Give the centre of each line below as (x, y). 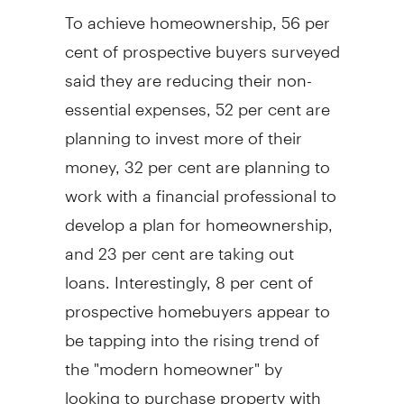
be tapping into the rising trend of (192, 332)
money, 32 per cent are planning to (197, 159)
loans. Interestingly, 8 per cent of (188, 274)
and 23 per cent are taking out (179, 245)
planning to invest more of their (183, 130)
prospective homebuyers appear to (197, 303)
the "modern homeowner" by (173, 361)
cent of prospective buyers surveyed (202, 43)
